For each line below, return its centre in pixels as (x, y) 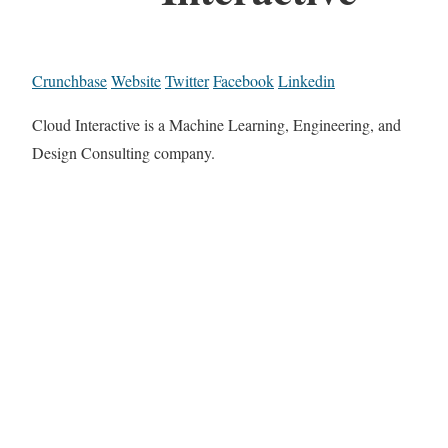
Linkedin (306, 80)
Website (136, 80)
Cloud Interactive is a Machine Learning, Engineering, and (216, 124)
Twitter (187, 80)
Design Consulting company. (123, 152)
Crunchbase (69, 80)
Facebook (243, 80)
